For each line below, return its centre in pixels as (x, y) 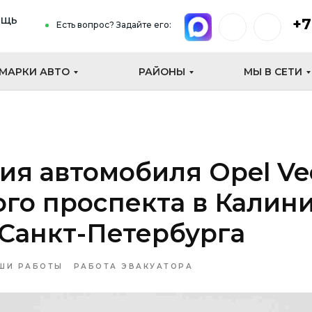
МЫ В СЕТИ (273, 72)
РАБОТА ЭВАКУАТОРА (133, 266)
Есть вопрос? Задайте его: (114, 25)
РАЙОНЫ (162, 72)
